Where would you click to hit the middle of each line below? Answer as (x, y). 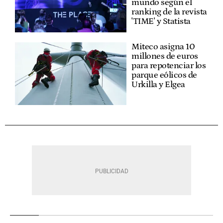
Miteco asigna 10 (163, 47)
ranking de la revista (169, 12)
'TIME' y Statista (161, 21)
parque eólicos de (164, 75)
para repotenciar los (168, 65)
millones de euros (165, 56)
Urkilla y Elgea (158, 84)
